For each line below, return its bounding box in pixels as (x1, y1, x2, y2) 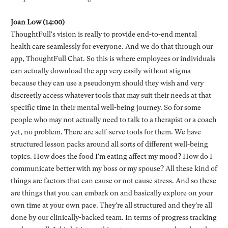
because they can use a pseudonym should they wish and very (10, 78, 204, 87)
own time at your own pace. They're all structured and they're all (10, 201, 212, 209)
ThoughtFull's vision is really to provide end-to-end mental (10, 30, 197, 38)
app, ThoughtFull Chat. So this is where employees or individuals (10, 54, 215, 63)
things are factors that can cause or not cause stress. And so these (10, 176, 216, 185)
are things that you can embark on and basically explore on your (10, 188, 213, 197)
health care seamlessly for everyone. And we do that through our (10, 42, 213, 50)
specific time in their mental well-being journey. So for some (10, 103, 201, 111)
